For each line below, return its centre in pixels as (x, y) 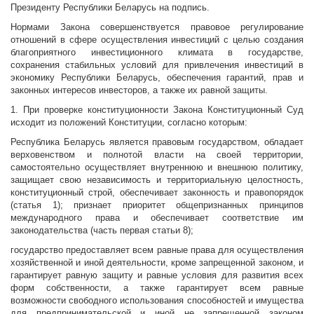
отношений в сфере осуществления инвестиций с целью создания (157, 40)
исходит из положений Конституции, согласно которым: (129, 123)
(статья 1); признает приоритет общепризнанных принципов (157, 205)
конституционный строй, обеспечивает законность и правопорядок (157, 193)
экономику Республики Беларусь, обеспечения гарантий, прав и (157, 78)
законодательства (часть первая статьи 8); (102, 231)
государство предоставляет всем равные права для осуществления (157, 250)
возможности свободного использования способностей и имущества (157, 301)
